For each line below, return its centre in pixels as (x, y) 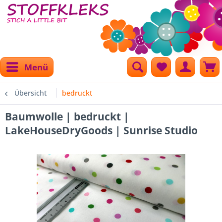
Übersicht (30, 93)
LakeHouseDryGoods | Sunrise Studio (101, 130)
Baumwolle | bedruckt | (67, 116)
